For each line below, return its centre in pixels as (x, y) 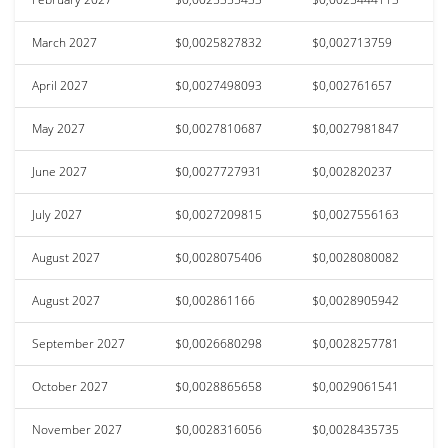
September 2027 (78, 343)
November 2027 (77, 429)
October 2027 (70, 386)
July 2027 (57, 214)
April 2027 (60, 85)
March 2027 (64, 42)
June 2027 (59, 171)
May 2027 (58, 128)
